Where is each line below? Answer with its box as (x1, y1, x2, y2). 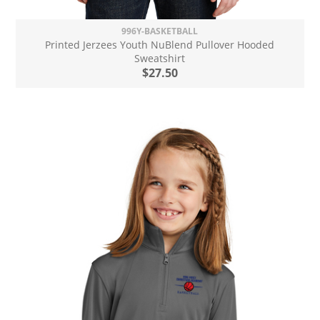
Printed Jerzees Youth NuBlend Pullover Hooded (45, 37, 275, 51)
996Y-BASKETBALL (121, 24, 199, 37)
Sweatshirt (134, 51, 186, 65)
